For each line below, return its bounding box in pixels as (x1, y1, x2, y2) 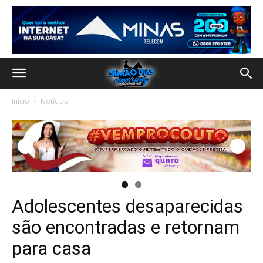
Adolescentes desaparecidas (12, 195, 243, 218)
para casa (12, 237, 91, 260)
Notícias (41, 96, 68, 106)
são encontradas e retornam (12, 216, 240, 239)
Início (12, 96, 29, 106)
